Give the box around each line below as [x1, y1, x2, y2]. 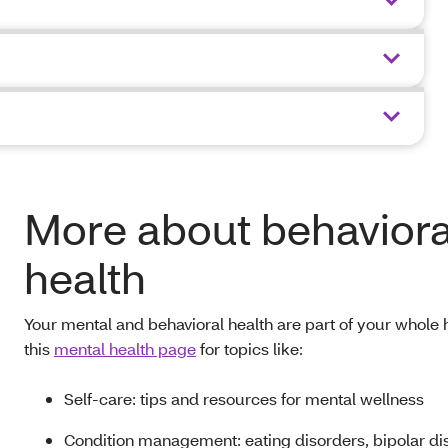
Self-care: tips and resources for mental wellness [64, 388, 424, 410]
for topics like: [196, 338, 303, 360]
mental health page [54, 338, 196, 360]
